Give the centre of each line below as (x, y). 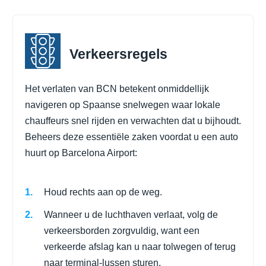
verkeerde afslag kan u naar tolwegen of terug (140, 246)
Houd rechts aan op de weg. (103, 192)
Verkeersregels (118, 54)
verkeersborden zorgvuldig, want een (122, 230)
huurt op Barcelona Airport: (81, 153)
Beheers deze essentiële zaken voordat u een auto (132, 137)
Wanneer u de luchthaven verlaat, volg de (131, 214)
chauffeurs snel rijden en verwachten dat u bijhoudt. (133, 121)
